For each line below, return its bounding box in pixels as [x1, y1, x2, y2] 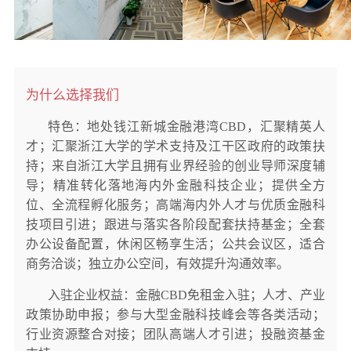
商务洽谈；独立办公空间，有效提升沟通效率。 [25, 256, 289, 270]
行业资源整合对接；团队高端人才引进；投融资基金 [25, 327, 326, 341]
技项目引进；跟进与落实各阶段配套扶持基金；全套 [25, 217, 326, 231]
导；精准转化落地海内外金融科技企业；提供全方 [25, 178, 326, 192]
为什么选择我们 [25, 83, 119, 103]
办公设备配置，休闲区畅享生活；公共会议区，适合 [25, 237, 326, 251]
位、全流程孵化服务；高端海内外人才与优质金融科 [25, 197, 326, 212]
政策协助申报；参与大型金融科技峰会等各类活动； [25, 307, 326, 321]
